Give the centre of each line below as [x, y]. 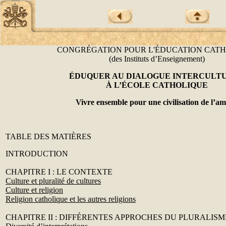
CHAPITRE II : [31, 217]
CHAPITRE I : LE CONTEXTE [59, 172]
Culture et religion [34, 190]
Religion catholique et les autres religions [71, 199]
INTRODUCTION [37, 154]
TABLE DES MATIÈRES [48, 136]
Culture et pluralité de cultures [53, 181]
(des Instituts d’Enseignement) [157, 59]
